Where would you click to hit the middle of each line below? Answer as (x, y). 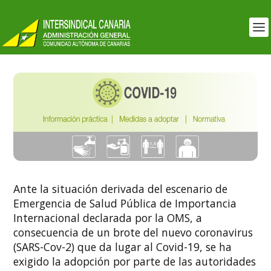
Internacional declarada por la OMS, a (108, 217)
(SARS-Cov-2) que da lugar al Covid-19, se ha (123, 247)
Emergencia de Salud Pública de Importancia (125, 203)
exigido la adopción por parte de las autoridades (135, 261)
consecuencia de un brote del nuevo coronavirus (133, 232)
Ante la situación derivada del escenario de (121, 188)
